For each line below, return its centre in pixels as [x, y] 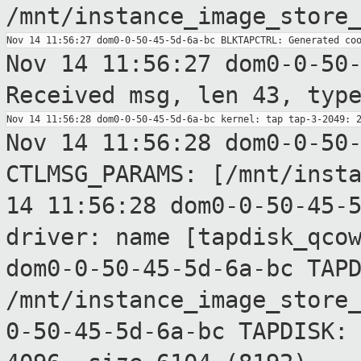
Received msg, [102, 95]
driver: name [95, 237]
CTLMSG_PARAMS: [108, 174]
